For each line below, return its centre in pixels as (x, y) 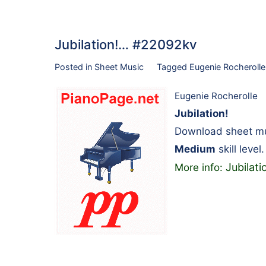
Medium (195, 149)
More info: (200, 168)
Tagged (173, 66)
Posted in (75, 66)
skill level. (240, 149)
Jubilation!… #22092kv (126, 44)
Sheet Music (119, 66)
